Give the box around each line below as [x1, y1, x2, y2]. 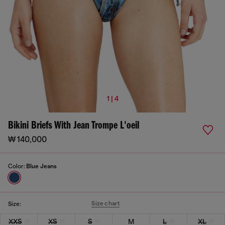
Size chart [91, 200, 120, 207]
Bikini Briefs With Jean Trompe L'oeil [8, 120, 139, 132]
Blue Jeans [26, 163, 57, 170]
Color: [8, 163, 26, 170]
